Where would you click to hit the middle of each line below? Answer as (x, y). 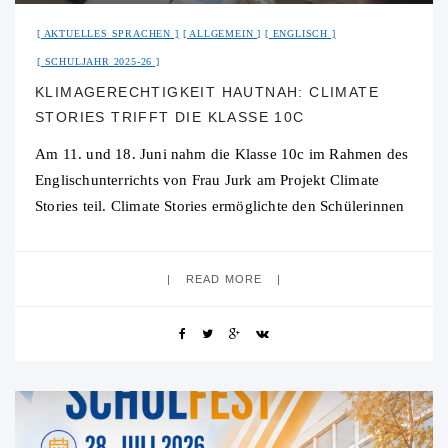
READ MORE (224, 279)
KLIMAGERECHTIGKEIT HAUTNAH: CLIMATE (207, 92)
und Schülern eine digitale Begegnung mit (170, 232)
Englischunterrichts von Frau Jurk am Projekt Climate (207, 180)
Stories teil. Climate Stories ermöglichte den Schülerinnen (220, 206)
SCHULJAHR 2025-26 (98, 62)
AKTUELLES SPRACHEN (107, 34)
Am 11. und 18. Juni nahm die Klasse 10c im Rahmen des (222, 154)
